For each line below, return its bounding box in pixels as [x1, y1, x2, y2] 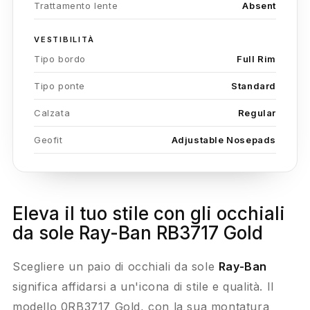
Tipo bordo [34, 53, 86, 65]
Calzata [34, 107, 71, 119]
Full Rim [237, 53, 276, 65]
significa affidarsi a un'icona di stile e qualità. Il [12, 280, 274, 294]
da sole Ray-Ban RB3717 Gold [12, 222, 263, 244]
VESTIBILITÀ [34, 35, 95, 45]
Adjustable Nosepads [171, 134, 276, 146]
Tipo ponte [34, 80, 85, 92]
